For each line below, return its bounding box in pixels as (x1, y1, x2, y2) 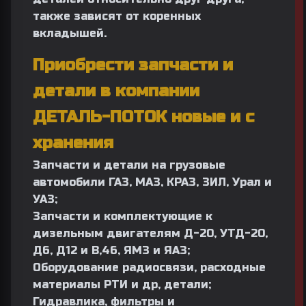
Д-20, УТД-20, (184, 227, 268, 240)
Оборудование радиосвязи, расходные (33, 261, 266, 274)
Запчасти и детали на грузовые (33, 158, 225, 171)
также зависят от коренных (33, 10, 201, 23)
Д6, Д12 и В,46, (33, 244, 120, 257)
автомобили (33, 176, 109, 189)
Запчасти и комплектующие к (33, 210, 212, 223)
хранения (33, 133, 113, 153)
